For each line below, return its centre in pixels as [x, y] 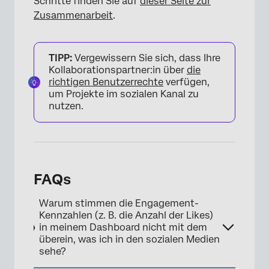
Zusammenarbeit [73, 16]
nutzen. [66, 106]
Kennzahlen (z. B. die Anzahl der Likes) [126, 216]
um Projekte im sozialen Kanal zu [124, 94]
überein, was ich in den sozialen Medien [130, 240]
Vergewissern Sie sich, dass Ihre [146, 58]
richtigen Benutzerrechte [106, 82]
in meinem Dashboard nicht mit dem [123, 228]
